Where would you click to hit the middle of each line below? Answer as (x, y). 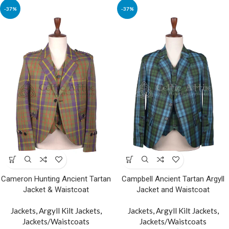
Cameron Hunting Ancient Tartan (56, 179)
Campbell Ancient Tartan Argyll (173, 179)
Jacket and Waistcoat (173, 189)
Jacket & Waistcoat (56, 189)
